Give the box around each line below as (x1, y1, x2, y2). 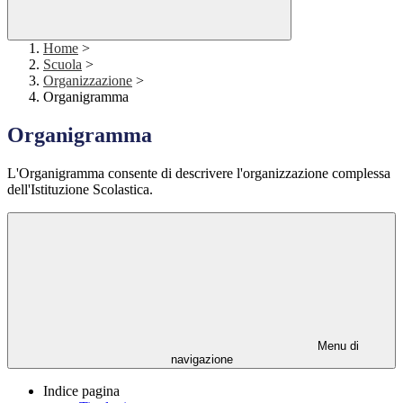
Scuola (43, 57, 82, 73)
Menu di (314, 339, 359, 354)
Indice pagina (43, 383, 120, 399)
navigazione (170, 353, 233, 367)
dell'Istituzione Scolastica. (7, 182, 153, 198)
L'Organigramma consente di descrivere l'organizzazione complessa (7, 166, 390, 182)
